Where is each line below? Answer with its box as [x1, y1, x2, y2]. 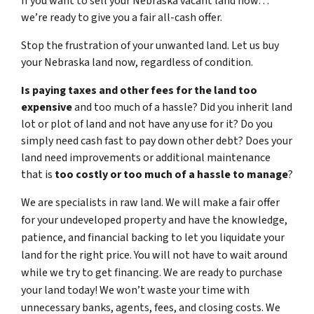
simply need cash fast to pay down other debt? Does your [21, 132, 292, 149]
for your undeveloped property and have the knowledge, [21, 212, 287, 228]
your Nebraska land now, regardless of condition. [21, 54, 253, 70]
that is [21, 166, 55, 182]
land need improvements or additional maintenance [21, 149, 271, 165]
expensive [21, 99, 72, 115]
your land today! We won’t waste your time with [21, 282, 250, 298]
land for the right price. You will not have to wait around [21, 247, 287, 263]
